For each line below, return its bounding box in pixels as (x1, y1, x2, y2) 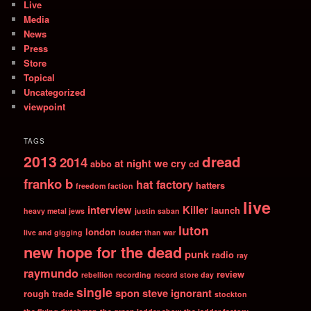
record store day (154, 269, 215, 280)
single (76, 283, 113, 301)
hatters (196, 178, 226, 192)
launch (211, 203, 241, 217)
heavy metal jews (24, 205, 85, 217)
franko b (24, 174, 74, 194)
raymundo (24, 265, 79, 282)
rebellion (81, 269, 114, 280)
